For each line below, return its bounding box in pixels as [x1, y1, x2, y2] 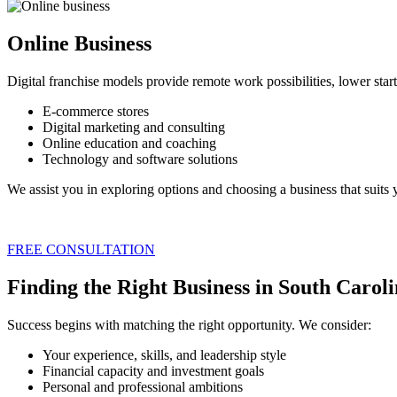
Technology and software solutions [43, 152, 237, 167]
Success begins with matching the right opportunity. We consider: [7, 316, 371, 332]
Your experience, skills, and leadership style [43, 346, 286, 362]
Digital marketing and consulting [43, 120, 225, 136]
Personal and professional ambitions [43, 378, 243, 394]
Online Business [7, 32, 152, 56]
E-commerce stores [43, 104, 149, 120]
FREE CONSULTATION [7, 242, 155, 258]
